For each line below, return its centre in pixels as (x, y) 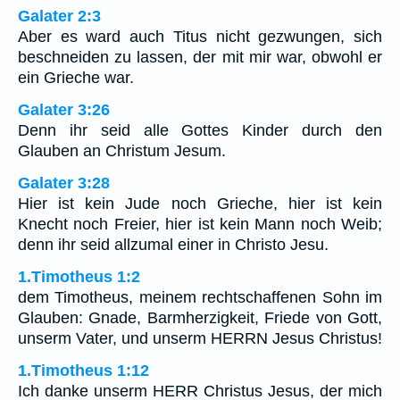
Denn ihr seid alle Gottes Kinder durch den (200, 130)
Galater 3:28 (64, 183)
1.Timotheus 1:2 (79, 276)
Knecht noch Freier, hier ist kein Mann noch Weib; (200, 224)
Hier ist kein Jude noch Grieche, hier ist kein (200, 203)
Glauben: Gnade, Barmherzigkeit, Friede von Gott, (200, 317)
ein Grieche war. (76, 77)
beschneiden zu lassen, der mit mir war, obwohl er (200, 57)
